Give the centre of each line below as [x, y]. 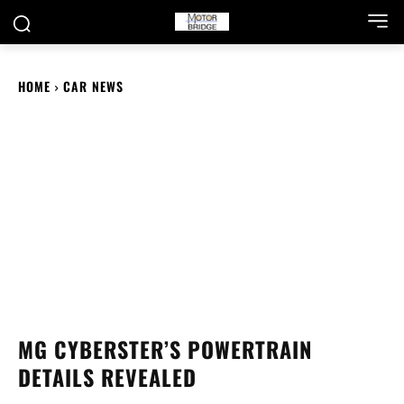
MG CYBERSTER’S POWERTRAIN [165, 349]
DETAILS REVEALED [107, 377]
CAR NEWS [93, 86]
